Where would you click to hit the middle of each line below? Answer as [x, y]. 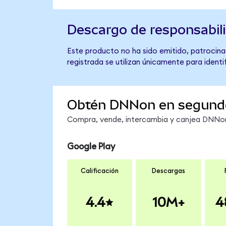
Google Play [91, 146]
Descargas [168, 171]
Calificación [100, 171]
